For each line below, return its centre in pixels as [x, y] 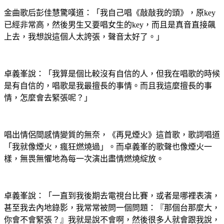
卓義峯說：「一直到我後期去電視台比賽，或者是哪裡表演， [112, 196]
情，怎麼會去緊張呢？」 [48, 98]
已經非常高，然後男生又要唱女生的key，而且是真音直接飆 [110, 25]
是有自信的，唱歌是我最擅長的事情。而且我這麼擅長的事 [108, 86]
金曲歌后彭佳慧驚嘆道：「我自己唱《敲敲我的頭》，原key [110, 13]
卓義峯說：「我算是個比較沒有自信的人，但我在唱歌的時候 [112, 74]
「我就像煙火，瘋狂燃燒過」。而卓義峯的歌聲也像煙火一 [108, 147]
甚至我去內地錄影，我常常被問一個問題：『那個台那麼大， [112, 208]
